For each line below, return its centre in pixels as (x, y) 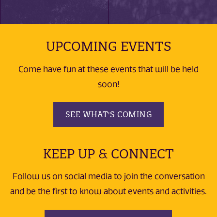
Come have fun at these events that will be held (108, 69)
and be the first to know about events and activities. (108, 192)
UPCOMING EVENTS (108, 46)
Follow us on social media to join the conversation (108, 177)
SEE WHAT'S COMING (108, 114)
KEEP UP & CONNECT (108, 154)
